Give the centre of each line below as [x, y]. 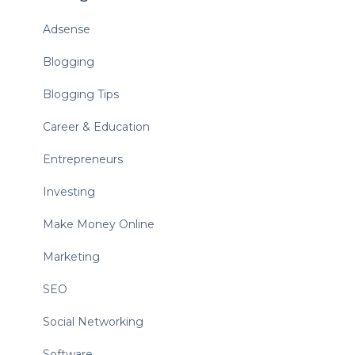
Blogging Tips [80, 95]
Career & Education [96, 127]
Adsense [66, 30]
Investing [69, 192]
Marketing [71, 257]
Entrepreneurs [82, 160]
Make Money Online [98, 225]
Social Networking [93, 322]
